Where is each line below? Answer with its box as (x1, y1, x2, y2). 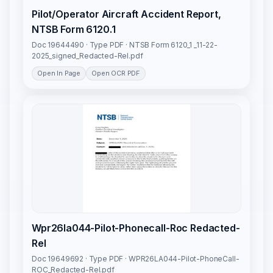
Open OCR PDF (91, 69, 141, 78)
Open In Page (37, 69, 81, 78)
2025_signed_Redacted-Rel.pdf (32, 51, 143, 61)
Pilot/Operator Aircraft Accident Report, (32, 8, 221, 21)
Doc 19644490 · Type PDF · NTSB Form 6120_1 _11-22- (32, 40, 218, 50)
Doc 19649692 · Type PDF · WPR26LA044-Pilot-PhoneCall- (32, 254, 239, 264)
